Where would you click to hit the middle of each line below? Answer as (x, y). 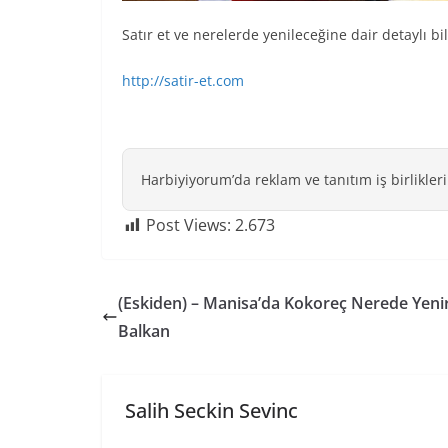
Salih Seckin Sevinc (211, 410)
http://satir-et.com (183, 80)
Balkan (144, 330)
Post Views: (188, 224)
